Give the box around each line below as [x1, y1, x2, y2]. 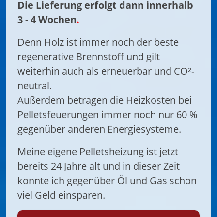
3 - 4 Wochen [17, 13, 77, 26]
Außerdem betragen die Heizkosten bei [17, 93, 192, 107]
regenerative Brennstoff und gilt [17, 49, 160, 63]
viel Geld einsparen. [17, 188, 105, 201]
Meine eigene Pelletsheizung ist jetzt [17, 144, 178, 158]
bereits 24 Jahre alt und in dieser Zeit [17, 159, 180, 172]
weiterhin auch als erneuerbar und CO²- [17, 64, 194, 77]
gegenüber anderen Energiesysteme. [17, 122, 181, 136]
